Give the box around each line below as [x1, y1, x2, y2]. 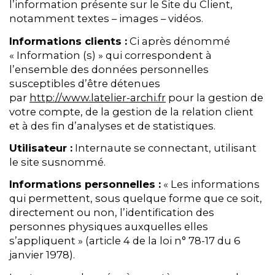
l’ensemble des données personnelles [9, 63, 209, 76]
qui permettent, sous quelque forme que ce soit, [9, 192, 262, 205]
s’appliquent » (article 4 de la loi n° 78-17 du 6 [9, 234, 241, 247]
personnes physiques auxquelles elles [9, 220, 208, 233]
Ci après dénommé [127, 34, 230, 47]
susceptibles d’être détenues [9, 77, 160, 90]
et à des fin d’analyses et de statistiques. [9, 119, 215, 132]
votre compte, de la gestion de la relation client [9, 105, 254, 118]
